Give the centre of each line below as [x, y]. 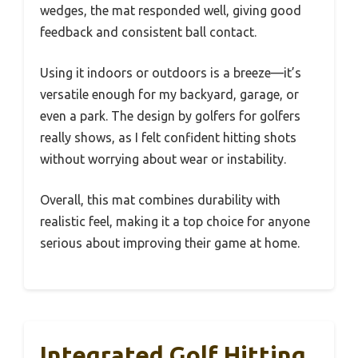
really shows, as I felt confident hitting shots [168, 137]
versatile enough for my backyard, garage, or [169, 94]
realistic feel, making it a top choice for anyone [175, 221]
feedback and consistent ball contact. [148, 32]
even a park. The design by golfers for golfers [170, 116]
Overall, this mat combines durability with [160, 200]
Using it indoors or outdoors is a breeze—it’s [171, 73]
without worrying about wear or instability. [163, 159]
